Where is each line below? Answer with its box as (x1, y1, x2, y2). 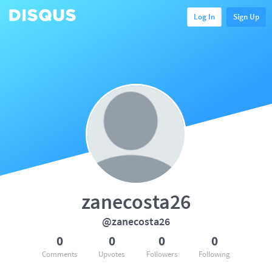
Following (198, 249, 230, 259)
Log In (194, 11, 215, 22)
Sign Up (233, 11, 259, 22)
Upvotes (98, 249, 125, 259)
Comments (42, 249, 77, 259)
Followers (146, 249, 177, 259)
